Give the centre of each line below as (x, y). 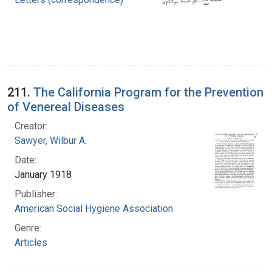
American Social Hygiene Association (94, 208)
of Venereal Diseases (66, 107)
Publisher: (36, 194)
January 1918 (43, 174)
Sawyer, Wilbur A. (51, 140)
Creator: (31, 126)
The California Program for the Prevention (148, 92)
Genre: (28, 228)
